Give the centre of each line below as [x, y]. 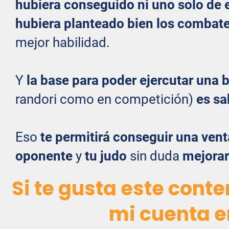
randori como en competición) [106, 99]
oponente [44, 156]
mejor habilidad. [63, 42]
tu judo [106, 156]
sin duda [155, 156]
